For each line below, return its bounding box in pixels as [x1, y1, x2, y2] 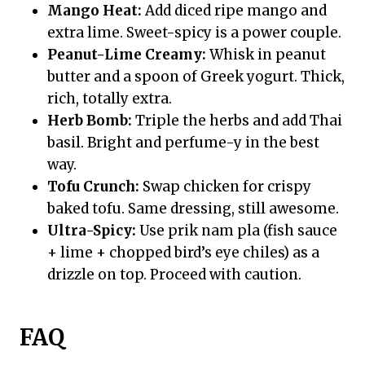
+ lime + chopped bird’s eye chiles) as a [47, 244, 319, 262]
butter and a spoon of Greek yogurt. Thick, [47, 68, 345, 86]
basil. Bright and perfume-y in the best [47, 134, 319, 152]
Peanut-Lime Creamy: [47, 46, 206, 64]
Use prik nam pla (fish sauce [136, 222, 337, 240]
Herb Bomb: [47, 112, 132, 130]
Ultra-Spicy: [47, 222, 136, 240]
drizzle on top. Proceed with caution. [47, 266, 301, 284]
